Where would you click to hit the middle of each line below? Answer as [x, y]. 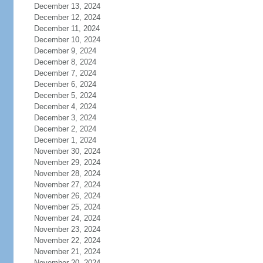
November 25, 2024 [67, 207]
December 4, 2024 [65, 107]
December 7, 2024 [65, 73]
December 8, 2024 [65, 62]
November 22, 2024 [67, 240]
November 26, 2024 [67, 196]
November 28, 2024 [67, 173]
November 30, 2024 [67, 151]
